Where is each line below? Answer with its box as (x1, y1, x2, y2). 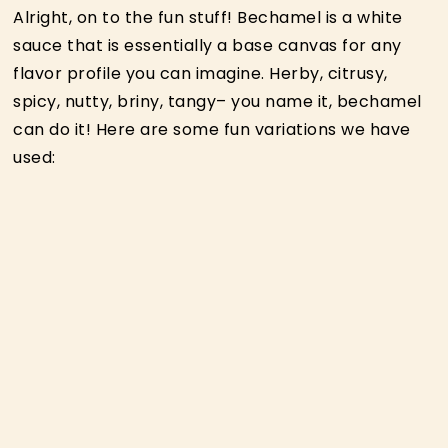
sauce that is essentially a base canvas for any (13, 34, 402, 58)
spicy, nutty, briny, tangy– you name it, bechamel (13, 90, 422, 114)
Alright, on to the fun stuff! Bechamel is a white (13, 6, 403, 30)
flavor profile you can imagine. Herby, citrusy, (13, 62, 388, 86)
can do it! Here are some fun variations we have (13, 118, 411, 142)
